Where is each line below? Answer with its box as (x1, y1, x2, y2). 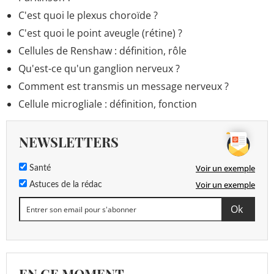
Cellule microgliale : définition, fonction (18, 97, 197, 111)
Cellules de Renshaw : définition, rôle (18, 44, 187, 58)
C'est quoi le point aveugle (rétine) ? (18, 26, 182, 40)
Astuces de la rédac (27, 180, 102, 190)
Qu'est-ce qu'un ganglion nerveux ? (18, 62, 180, 76)
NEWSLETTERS (19, 133, 119, 152)
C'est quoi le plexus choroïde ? (18, 9, 158, 23)
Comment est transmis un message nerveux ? (18, 80, 229, 94)
